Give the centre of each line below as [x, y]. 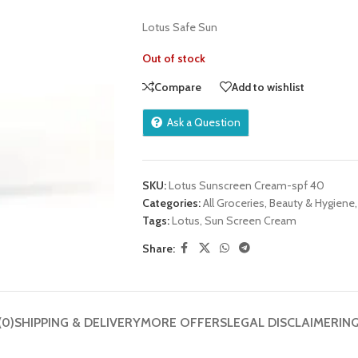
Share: [158, 248]
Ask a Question [203, 122]
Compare [177, 87]
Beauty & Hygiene [312, 203]
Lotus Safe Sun [179, 27]
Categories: [171, 203]
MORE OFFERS [184, 322]
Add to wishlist [268, 87]
